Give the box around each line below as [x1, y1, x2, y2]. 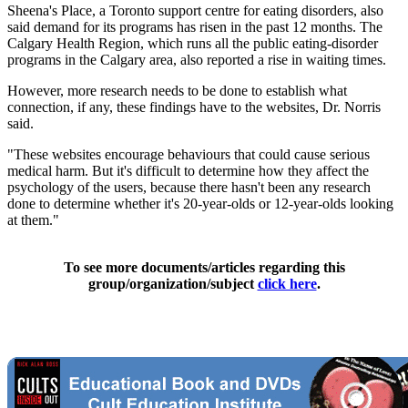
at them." [7, 211, 59, 228]
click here [257, 275, 317, 291]
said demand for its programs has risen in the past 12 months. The [7, 18, 382, 35]
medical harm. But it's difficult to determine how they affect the [7, 162, 369, 178]
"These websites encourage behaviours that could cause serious [7, 146, 370, 162]
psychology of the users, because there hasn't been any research [7, 178, 371, 195]
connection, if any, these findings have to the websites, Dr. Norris [7, 98, 381, 115]
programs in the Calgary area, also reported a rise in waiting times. [7, 51, 386, 67]
